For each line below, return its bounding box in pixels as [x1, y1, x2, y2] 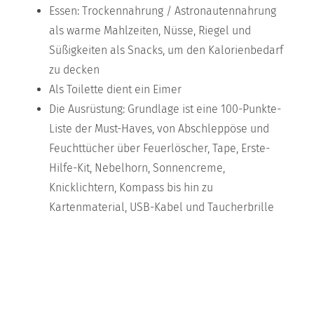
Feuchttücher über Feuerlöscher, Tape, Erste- [49, 141, 270, 155]
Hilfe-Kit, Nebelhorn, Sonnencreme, [49, 161, 225, 175]
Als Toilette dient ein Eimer [49, 82, 182, 96]
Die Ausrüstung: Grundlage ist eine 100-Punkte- [49, 102, 281, 116]
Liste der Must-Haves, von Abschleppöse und [49, 121, 269, 135]
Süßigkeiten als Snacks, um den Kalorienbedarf [49, 43, 283, 57]
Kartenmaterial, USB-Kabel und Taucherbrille [49, 200, 274, 214]
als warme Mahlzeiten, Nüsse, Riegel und [49, 23, 251, 37]
